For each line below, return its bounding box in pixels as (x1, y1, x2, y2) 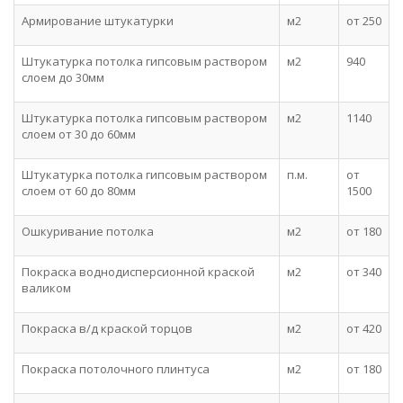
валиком (22, 280, 71, 296)
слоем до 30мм (22, 69, 104, 85)
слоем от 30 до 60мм (22, 126, 136, 142)
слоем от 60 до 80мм (22, 183, 136, 199)
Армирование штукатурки (22, 13, 174, 29)
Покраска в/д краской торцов (22, 320, 193, 336)
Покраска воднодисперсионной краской (22, 264, 255, 280)
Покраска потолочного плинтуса (22, 361, 210, 377)
